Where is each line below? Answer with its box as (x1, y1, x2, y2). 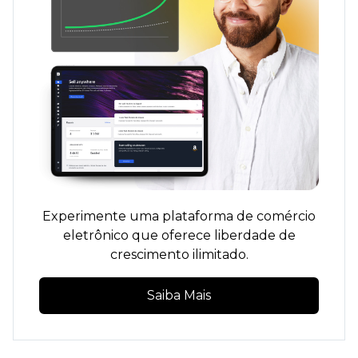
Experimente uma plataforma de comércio (42, 209, 316, 224)
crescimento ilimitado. (109, 247, 249, 262)
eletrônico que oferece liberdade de (62, 228, 296, 243)
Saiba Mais (147, 288, 211, 303)
